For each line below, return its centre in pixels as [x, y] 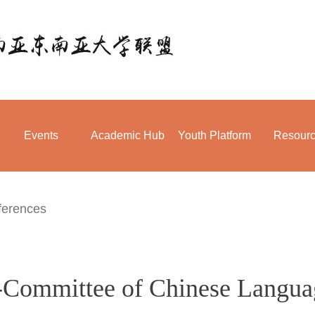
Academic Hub [128, 135]
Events [41, 135]
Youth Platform [214, 135]
